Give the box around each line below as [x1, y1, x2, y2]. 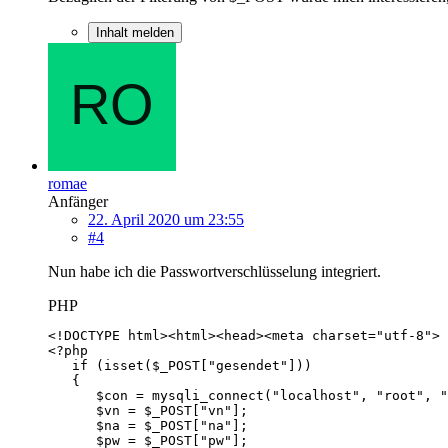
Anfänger [48, 192, 108, 210]
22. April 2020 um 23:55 [88, 210, 244, 228]
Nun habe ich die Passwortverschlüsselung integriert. [48, 262, 381, 280]
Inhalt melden [96, 24, 174, 40]
